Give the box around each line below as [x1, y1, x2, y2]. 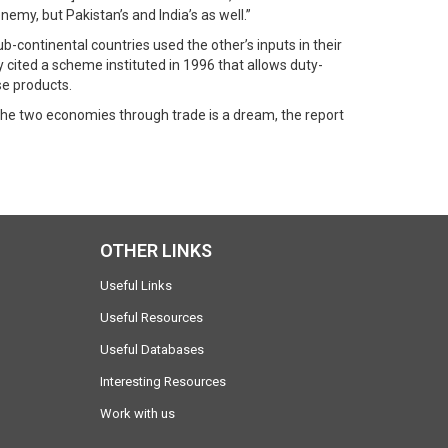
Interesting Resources [99, 373, 226, 389]
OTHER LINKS [99, 239, 212, 261]
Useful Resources [99, 309, 203, 325]
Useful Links [99, 277, 172, 293]
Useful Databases [99, 341, 204, 357]
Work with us [99, 405, 175, 421]
